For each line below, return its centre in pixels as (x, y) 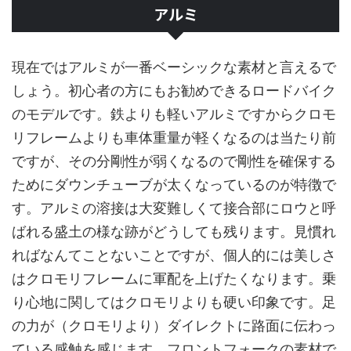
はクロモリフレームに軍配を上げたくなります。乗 (174, 278)
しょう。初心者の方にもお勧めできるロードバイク (174, 90)
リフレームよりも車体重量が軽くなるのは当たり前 (174, 137)
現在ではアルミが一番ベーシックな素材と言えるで (174, 67)
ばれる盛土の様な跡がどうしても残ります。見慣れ (174, 231)
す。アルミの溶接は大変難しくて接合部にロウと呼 (174, 208)
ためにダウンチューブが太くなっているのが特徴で (174, 184)
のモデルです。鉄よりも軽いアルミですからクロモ (174, 114)
